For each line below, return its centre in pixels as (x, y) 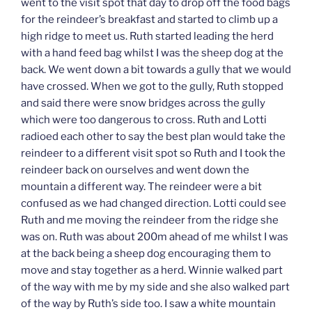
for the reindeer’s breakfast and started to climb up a (149, 19)
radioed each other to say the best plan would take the (153, 136)
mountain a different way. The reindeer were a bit (141, 186)
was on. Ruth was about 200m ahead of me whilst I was (155, 236)
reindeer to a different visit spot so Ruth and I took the (153, 153)
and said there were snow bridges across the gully (143, 103)
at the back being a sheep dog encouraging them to (146, 253)
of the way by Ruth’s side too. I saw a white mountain (148, 303)
